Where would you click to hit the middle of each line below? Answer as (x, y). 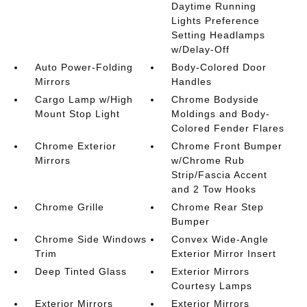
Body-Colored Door (219, 67)
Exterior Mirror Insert (224, 254)
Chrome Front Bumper (227, 146)
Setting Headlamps (219, 35)
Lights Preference (216, 21)
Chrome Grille (69, 207)
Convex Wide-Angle (220, 239)
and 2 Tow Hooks (214, 189)
